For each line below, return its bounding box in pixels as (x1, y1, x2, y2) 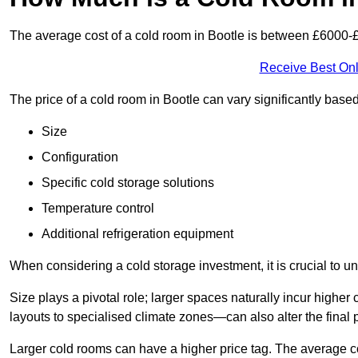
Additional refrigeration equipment (42, 227, 233, 241)
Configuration (42, 150, 118, 165)
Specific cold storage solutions (42, 176, 214, 190)
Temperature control (42, 201, 157, 216)
